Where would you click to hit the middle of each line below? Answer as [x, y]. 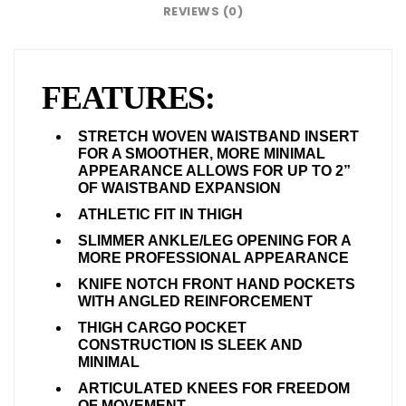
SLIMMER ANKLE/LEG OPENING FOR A [214, 240]
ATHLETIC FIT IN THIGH [160, 214]
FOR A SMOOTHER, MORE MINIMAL [202, 153]
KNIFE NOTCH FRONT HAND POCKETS [217, 284]
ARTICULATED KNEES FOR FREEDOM [214, 388]
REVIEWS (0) [203, 11]
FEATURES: [129, 97]
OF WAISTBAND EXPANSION [179, 188]
